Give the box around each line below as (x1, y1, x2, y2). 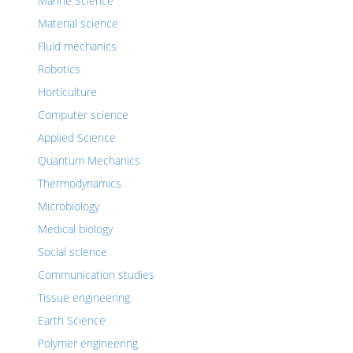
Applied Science (38, 130, 116, 145)
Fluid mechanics (38, 39, 117, 54)
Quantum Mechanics (38, 153, 140, 168)
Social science (38, 244, 107, 259)
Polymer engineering (38, 336, 138, 351)
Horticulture (38, 84, 97, 99)
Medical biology (38, 221, 113, 236)
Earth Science (38, 313, 106, 328)
